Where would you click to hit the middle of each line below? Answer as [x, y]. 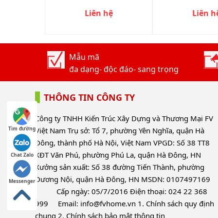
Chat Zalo [22, 155]
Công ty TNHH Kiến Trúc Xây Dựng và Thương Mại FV [124, 118]
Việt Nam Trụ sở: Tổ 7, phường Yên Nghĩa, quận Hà [120, 130]
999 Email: [58, 203]
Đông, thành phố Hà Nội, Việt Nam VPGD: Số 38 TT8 [122, 142]
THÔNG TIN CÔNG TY [89, 97]
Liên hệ [99, 13]
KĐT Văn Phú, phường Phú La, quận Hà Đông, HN [118, 154]
